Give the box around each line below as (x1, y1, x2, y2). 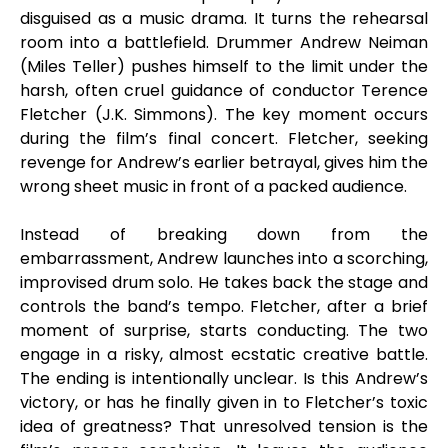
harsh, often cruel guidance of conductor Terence (20, 79, 428, 102)
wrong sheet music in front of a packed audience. (20, 175, 407, 198)
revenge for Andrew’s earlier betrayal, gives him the (20, 151, 428, 174)
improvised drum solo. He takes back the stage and (20, 271, 428, 294)
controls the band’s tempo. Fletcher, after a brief (20, 295, 428, 318)
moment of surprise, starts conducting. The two (20, 319, 428, 342)
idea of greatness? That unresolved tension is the (20, 415, 428, 438)
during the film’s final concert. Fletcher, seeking (20, 127, 428, 150)
